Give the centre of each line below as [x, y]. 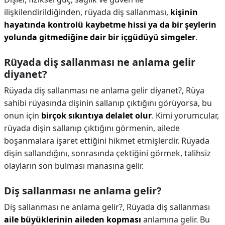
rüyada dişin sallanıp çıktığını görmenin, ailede [92, 128]
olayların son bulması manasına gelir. [74, 166]
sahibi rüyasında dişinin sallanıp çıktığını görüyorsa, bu [108, 103]
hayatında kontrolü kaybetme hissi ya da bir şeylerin [110, 25]
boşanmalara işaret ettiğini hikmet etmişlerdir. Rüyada [107, 141]
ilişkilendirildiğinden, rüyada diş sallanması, [87, 12]
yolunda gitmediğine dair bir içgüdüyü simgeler [100, 37]
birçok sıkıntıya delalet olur [96, 116]
